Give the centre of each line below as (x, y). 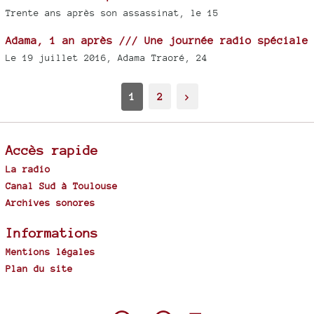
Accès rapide (52, 150)
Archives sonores (50, 202)
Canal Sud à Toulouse (62, 185)
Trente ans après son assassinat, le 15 (112, 13)
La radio (28, 169)
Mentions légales (50, 251)
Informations (52, 232)
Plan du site (39, 268)
